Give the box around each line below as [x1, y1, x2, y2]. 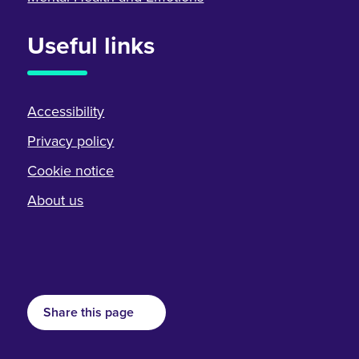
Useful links [27, 28, 155, 63]
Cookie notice [27, 160, 115, 180]
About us [27, 190, 84, 210]
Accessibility [27, 101, 105, 121]
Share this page [43, 303, 135, 321]
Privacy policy [27, 131, 115, 151]
